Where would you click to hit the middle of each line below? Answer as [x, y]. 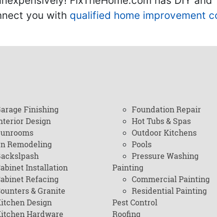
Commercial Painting [171, 179]
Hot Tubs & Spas [161, 121]
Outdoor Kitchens [164, 132]
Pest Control [135, 202]
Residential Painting [169, 191]
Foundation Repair [166, 109]
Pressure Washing [165, 156]
